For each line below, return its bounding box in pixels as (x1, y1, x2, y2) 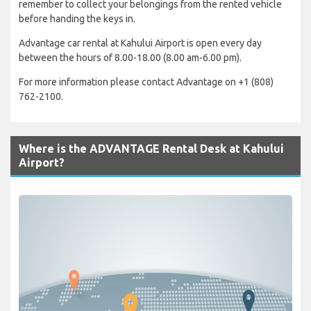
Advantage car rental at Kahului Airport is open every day (19, 37, 262, 49)
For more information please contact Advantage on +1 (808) (19, 76, 274, 87)
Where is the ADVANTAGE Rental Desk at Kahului (19, 142, 284, 155)
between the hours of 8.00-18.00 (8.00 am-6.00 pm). (19, 51, 242, 63)
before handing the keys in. (19, 12, 135, 24)
